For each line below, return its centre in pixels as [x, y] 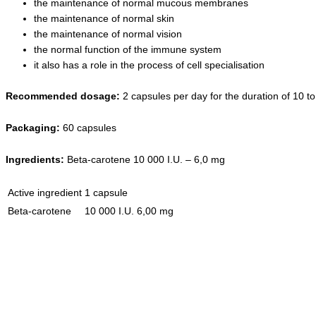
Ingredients [33, 159]
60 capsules [90, 127]
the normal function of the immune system [128, 49]
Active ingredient [45, 193]
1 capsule [106, 193]
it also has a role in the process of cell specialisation [149, 65]
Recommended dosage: [64, 96]
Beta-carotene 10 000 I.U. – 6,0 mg [146, 159]
